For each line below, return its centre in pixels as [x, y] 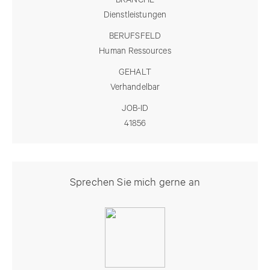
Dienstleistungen [135, 15]
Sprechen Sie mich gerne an [135, 181]
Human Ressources [135, 51]
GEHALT [135, 72]
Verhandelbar [135, 87]
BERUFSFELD [135, 36]
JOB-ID [135, 108]
